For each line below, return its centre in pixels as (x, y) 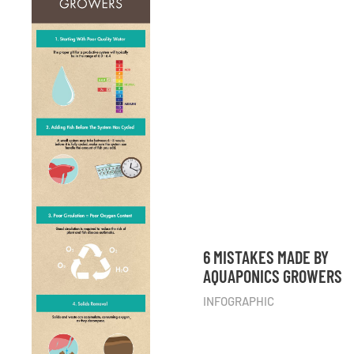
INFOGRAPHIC (239, 301)
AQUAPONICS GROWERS (273, 275)
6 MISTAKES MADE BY (266, 256)
